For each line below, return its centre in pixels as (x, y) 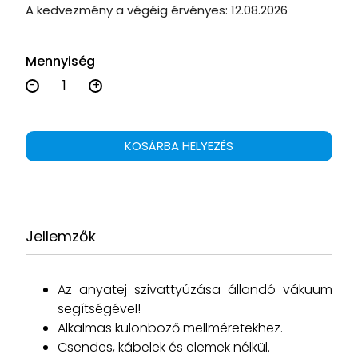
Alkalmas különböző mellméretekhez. (170, 328)
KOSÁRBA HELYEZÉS (179, 146)
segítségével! (99, 309)
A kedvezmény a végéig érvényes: (128, 10)
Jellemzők (61, 236)
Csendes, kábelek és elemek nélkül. (164, 347)
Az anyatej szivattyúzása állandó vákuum (195, 290)
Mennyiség (60, 61)
